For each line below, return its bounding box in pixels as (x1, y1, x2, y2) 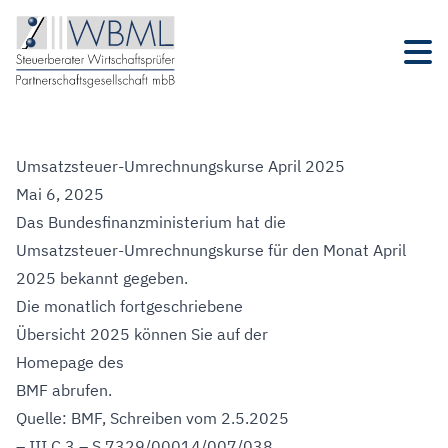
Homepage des (16, 352, 124, 372)
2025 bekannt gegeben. (16, 268, 188, 288)
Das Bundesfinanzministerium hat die (16, 212, 286, 232)
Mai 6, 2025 (16, 184, 104, 204)
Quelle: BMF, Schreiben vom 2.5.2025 (16, 408, 289, 428)
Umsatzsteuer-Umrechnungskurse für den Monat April (16, 240, 406, 260)
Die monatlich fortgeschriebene (16, 296, 243, 316)
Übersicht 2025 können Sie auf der (16, 324, 268, 344)
